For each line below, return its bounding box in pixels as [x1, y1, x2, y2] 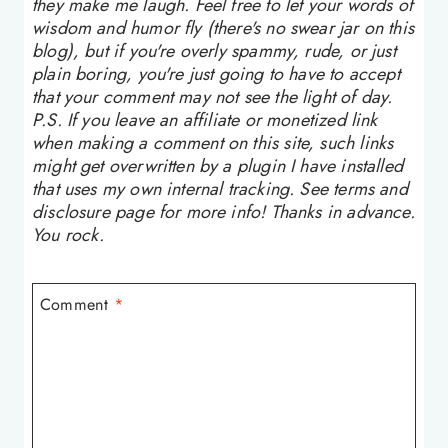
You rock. [32, 221, 105, 248]
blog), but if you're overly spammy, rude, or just [32, 37, 396, 64]
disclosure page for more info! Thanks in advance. [32, 198, 415, 225]
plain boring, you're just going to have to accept [32, 60, 400, 87]
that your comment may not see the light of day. [32, 83, 393, 110]
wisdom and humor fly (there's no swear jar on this [32, 14, 414, 41]
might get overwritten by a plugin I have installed [32, 152, 403, 179]
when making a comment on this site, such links [32, 129, 394, 156]
